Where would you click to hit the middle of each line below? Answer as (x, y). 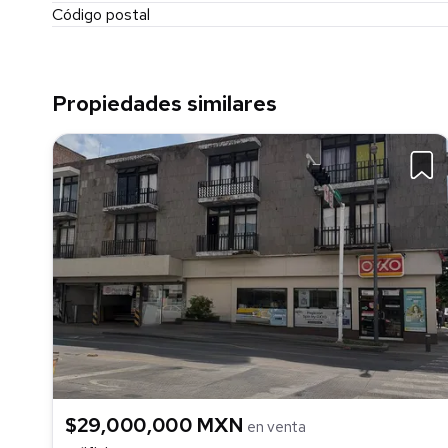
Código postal (101, 14)
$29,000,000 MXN (156, 425)
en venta (276, 427)
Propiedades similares (164, 103)
